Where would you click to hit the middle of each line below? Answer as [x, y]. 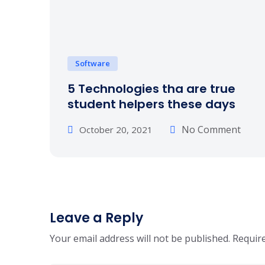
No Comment [211, 130]
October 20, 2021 [116, 130]
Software [93, 63]
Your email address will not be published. [140, 238]
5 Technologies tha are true [151, 89]
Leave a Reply [96, 218]
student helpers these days [151, 104]
